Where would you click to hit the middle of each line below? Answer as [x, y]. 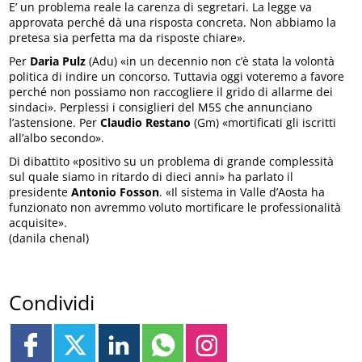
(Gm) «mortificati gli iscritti [264, 122]
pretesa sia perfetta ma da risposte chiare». [128, 37]
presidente [40, 192]
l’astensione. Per [55, 122]
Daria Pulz [58, 61]
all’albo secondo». [57, 137]
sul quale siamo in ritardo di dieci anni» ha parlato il [152, 176]
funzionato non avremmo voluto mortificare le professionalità [175, 207]
